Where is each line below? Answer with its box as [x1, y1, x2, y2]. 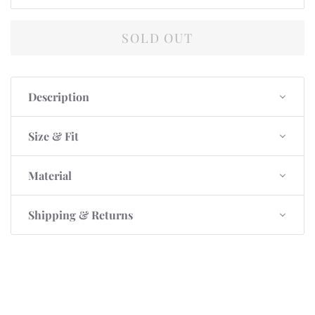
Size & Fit [28, 129, 79, 144]
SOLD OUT [122, 30, 193, 47]
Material [28, 168, 72, 184]
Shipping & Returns [28, 207, 133, 223]
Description [28, 89, 89, 105]
